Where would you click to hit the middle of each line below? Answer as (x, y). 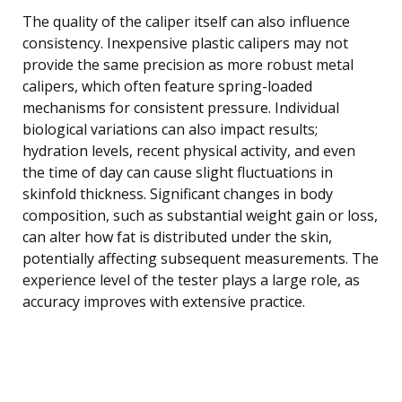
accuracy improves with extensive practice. (164, 301)
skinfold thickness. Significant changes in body (178, 193)
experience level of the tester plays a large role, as (191, 280)
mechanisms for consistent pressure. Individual (181, 107)
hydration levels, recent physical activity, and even (189, 150)
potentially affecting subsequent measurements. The (201, 258)
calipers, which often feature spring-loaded (167, 86)
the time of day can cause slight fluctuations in (178, 172)
